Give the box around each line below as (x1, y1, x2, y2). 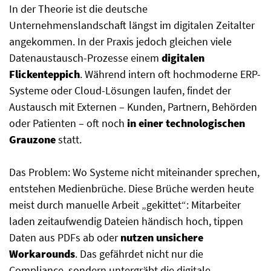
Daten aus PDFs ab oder (9, 230, 120, 245)
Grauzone (9, 132, 56, 147)
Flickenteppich (9, 67, 80, 82)
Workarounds (9, 247, 75, 261)
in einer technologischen (127, 116, 245, 131)
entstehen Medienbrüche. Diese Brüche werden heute (9, 181, 254, 196)
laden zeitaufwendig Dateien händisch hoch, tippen (9, 214, 243, 229)
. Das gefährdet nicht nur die (75, 247, 203, 261)
